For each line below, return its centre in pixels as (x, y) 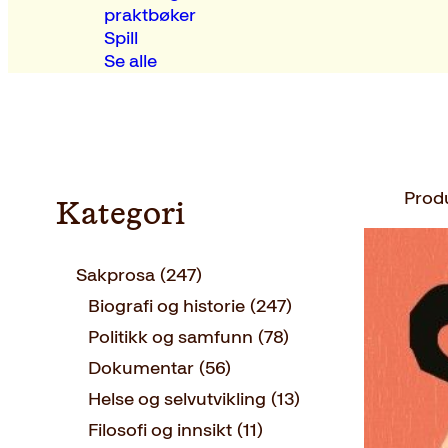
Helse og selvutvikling (177, 399)
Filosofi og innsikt (160, 430)
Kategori (120, 214)
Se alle (130, 61)
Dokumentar (141, 368)
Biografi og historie (166, 306)
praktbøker (149, 15)
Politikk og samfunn (170, 337)
